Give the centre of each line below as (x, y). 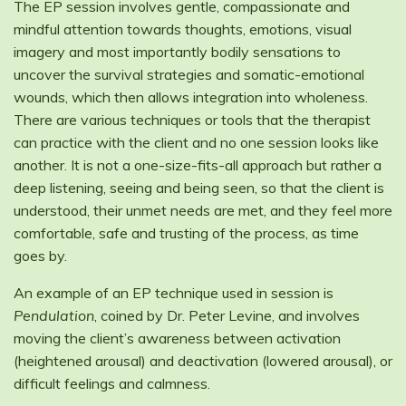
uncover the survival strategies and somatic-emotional (189, 75)
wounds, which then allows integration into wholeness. (191, 97)
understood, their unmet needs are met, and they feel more (203, 211)
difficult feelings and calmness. (112, 384)
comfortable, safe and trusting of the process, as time (186, 233)
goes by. (40, 256)
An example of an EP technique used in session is (174, 293)
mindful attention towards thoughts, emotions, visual (183, 29)
